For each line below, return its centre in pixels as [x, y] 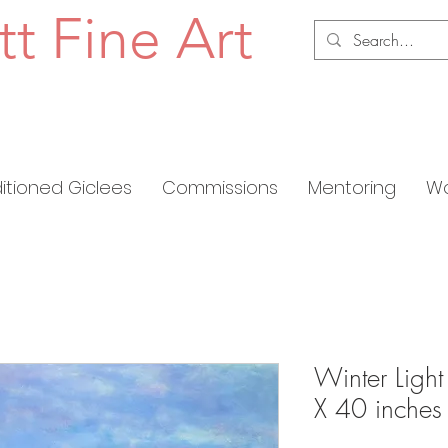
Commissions [220, 187]
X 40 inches [378, 408]
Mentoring [352, 187]
